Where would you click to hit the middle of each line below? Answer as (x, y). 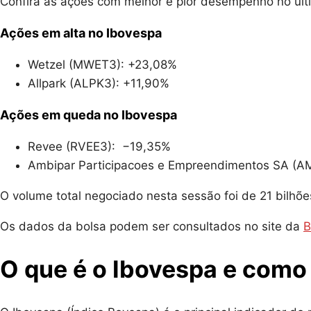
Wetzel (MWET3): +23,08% (102, 65)
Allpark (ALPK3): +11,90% (99, 84)
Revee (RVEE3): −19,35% (99, 147)
